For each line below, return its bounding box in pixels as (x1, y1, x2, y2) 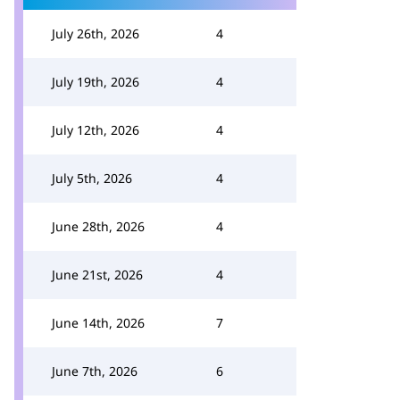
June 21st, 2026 (52, 266, 143, 283)
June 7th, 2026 (52, 362, 137, 379)
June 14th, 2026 (52, 314, 145, 331)
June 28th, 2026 (52, 218, 145, 235)
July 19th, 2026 (52, 73, 139, 90)
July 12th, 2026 (52, 121, 139, 138)
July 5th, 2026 (52, 170, 132, 187)
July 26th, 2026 (52, 25, 139, 42)
